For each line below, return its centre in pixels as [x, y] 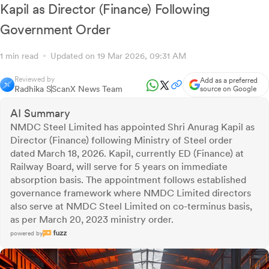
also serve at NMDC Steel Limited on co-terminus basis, [131, 207]
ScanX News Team [87, 89]
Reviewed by [35, 80]
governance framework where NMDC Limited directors [131, 193]
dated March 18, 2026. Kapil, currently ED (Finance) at [127, 154]
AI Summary [40, 113]
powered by [26, 233]
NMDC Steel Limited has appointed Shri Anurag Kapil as [132, 127]
